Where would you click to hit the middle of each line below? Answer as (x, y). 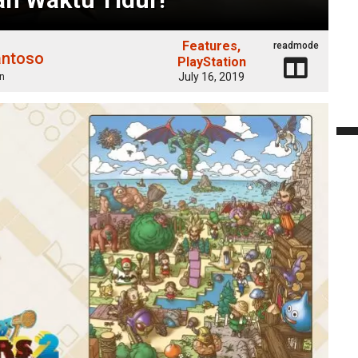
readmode (296, 45)
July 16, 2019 (212, 77)
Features (210, 46)
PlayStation (211, 62)
